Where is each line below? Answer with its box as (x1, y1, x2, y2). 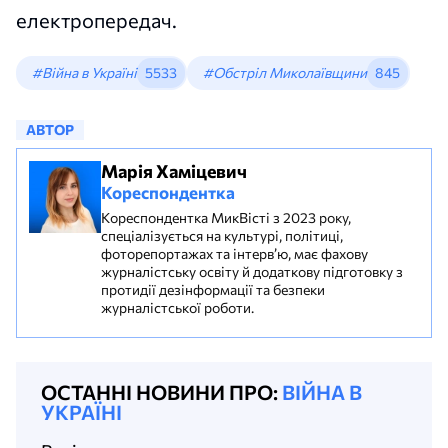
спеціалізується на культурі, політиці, (101, 227, 343, 244)
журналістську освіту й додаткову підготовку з (101, 263, 403, 280)
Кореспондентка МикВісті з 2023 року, (101, 209, 351, 226)
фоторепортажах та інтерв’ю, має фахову (101, 245, 368, 262)
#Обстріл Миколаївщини (203, 64, 367, 81)
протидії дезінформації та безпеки (101, 281, 325, 298)
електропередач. (16, 8, 177, 32)
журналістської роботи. (101, 299, 254, 316)
